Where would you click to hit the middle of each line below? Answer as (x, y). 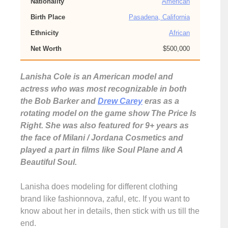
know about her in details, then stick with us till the (110, 211)
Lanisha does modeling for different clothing (99, 187)
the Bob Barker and (59, 101)
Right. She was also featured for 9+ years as (105, 125)
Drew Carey (120, 101)
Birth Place (48, 17)
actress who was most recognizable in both (104, 89)
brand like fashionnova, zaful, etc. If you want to (105, 199)
